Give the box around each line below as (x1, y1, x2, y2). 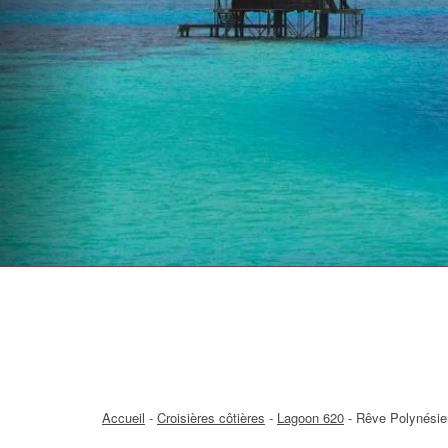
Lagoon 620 (277, 408, 344, 427)
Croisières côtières (157, 408, 265, 427)
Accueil (102, 408, 145, 427)
